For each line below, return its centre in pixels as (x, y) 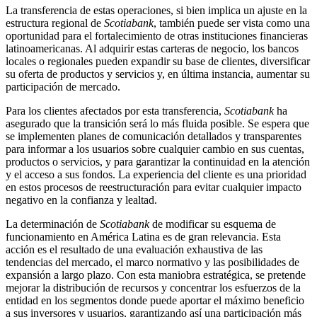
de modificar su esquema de (213, 224)
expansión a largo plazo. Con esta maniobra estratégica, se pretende (156, 275)
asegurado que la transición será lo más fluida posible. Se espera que (157, 123)
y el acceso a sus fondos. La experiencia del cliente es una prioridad (156, 174)
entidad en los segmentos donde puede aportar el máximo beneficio (155, 300)
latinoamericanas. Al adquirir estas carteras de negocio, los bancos (152, 48)
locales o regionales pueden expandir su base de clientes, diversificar (158, 61)
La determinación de (53, 224)
